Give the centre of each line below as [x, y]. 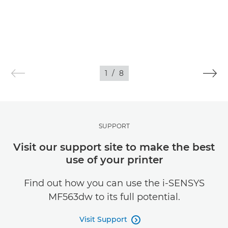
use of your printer [114, 160]
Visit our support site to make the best [114, 147]
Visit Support [103, 219]
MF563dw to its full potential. [114, 197]
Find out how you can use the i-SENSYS [114, 183]
